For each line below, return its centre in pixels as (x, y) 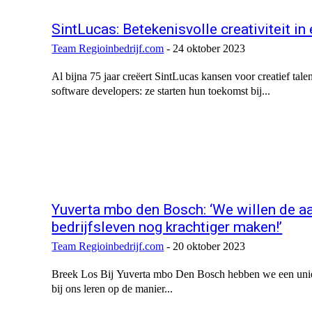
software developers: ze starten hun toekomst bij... (161, 91)
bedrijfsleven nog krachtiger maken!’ (167, 227)
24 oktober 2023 (209, 49)
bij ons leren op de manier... (112, 289)
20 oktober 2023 (209, 247)
